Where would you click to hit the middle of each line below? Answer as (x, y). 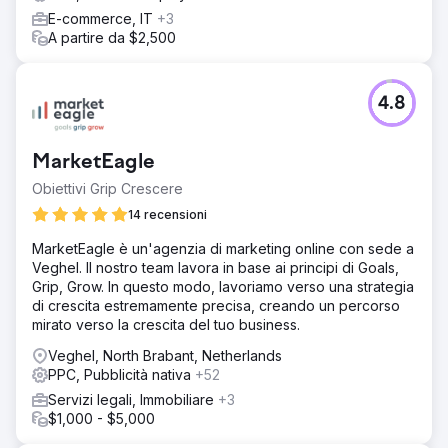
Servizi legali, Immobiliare (133, 399)
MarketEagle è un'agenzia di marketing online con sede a (223, 248)
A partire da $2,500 (112, 37)
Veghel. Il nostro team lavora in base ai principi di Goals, (215, 267)
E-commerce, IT (102, 18)
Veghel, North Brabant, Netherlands (165, 355)
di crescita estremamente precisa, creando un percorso (216, 305)
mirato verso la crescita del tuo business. (166, 324)
